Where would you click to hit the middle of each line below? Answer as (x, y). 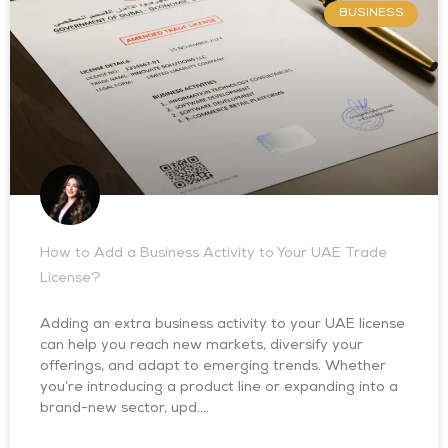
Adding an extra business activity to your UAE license (222, 325)
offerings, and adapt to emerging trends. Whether (213, 367)
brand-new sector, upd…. (124, 409)
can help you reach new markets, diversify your (201, 346)
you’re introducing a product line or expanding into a (219, 388)
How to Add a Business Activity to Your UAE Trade (213, 254)
